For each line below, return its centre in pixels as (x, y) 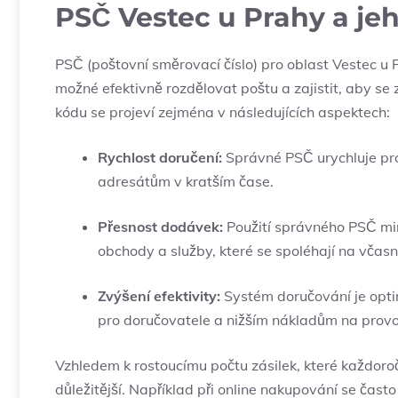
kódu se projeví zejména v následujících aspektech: (223, 112)
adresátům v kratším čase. (186, 182)
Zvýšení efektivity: (159, 296)
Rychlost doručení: (160, 158)
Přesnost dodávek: (160, 227)
